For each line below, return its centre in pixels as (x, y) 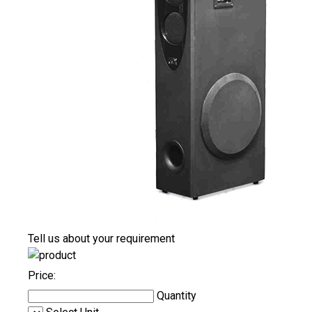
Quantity (177, 296)
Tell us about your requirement (101, 239)
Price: (42, 276)
